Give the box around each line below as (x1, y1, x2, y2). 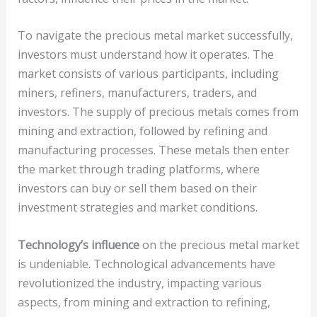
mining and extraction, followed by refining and (17, 123, 267, 139)
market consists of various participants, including (17, 66, 279, 82)
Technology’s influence (17, 236, 139, 253)
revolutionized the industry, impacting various (17, 275, 262, 291)
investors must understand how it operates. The (17, 47, 274, 63)
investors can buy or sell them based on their (17, 180, 257, 197)
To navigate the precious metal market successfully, (17, 28, 293, 44)
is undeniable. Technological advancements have (17, 255, 275, 272)
